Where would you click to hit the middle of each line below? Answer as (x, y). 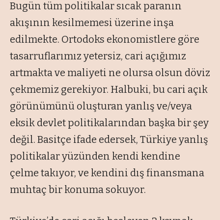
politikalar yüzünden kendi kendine (95, 156)
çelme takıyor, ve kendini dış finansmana (107, 173)
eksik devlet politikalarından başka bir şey (109, 123)
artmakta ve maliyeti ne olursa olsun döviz (110, 72)
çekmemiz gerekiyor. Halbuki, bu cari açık (109, 89)
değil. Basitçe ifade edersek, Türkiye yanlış (109, 139)
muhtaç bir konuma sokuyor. (78, 189)
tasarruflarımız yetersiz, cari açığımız (98, 56)
